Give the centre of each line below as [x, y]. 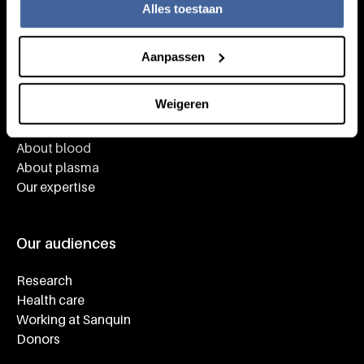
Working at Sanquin [74, 319]
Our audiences [66, 243]
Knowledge [57, 91]
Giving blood [54, 128]
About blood [54, 148]
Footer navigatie [80, 110]
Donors [38, 339]
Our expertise [56, 187]
